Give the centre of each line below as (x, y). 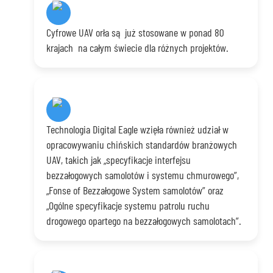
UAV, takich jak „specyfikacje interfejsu (119, 160)
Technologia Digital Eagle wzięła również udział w (138, 129)
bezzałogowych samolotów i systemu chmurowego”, (143, 175)
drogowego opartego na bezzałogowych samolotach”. (144, 221)
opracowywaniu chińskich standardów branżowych (142, 145)
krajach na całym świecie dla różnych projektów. (138, 48)
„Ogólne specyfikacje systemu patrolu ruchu (128, 206)
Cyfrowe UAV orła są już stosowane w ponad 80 (135, 33)
